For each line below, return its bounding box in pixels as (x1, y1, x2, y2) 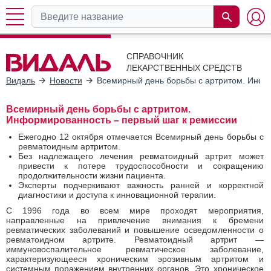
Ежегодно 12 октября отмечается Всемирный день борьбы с (18, 131, 264, 142)
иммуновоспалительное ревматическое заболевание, (6, 244, 264, 254)
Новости (50, 75, 82, 85)
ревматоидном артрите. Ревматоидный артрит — (6, 234, 264, 244)
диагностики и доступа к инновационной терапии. (18, 189, 216, 200)
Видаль (6, 75, 35, 85)
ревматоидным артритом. (18, 141, 120, 151)
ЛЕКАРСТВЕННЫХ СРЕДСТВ (126, 63, 242, 73)
